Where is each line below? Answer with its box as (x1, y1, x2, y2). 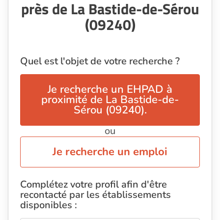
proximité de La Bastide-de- (41, 92, 179, 108)
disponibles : (20, 198, 77, 212)
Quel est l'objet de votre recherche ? (20, 55, 180, 68)
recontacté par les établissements (20, 188, 171, 202)
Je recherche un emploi (53, 144, 167, 160)
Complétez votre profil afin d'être (20, 178, 167, 192)
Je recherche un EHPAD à (48, 82, 172, 97)
